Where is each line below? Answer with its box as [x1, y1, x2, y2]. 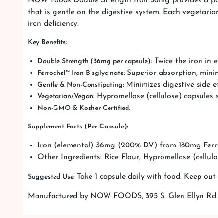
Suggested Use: [28, 173, 74, 181]
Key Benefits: [28, 39, 67, 47]
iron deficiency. [28, 20, 79, 28]
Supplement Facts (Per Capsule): [28, 123, 128, 131]
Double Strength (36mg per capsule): [37, 58, 152, 66]
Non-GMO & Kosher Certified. [37, 105, 130, 112]
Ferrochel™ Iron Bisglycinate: [37, 70, 125, 77]
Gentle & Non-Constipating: [37, 81, 124, 89]
